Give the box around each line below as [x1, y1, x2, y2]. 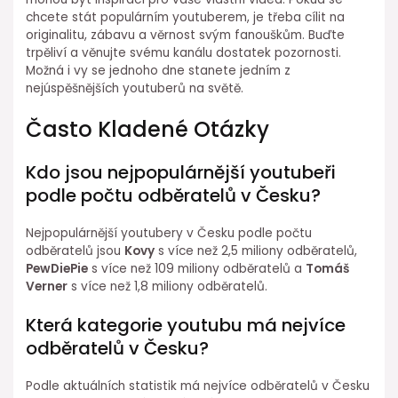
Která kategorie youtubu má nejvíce [26, 312, 346, 338]
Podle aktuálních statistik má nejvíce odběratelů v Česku [26, 377, 370, 394]
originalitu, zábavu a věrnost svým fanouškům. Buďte [26, 26, 346, 44]
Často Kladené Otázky [26, 114, 270, 144]
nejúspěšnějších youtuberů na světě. [26, 79, 244, 97]
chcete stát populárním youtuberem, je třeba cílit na [26, 8, 346, 26]
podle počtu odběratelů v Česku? [26, 182, 322, 208]
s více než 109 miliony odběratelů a [88, 259, 306, 277]
